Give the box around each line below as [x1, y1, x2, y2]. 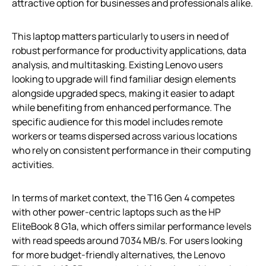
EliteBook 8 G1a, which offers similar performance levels [12, 220, 251, 233]
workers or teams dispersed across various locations [12, 129, 237, 143]
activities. [12, 158, 54, 172]
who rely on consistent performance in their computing [12, 144, 251, 157]
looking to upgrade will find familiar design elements [12, 72, 236, 86]
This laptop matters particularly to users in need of [12, 30, 229, 43]
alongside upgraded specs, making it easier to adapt [12, 87, 235, 100]
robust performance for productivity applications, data [12, 44, 246, 58]
